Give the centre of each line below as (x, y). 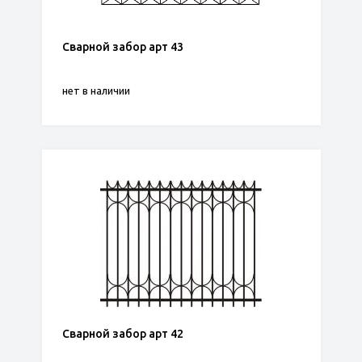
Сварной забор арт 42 (122, 334)
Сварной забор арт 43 (122, 47)
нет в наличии (96, 90)
